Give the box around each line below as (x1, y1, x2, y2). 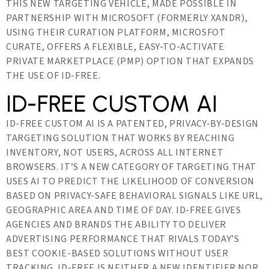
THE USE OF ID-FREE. (6, 69, 101, 83)
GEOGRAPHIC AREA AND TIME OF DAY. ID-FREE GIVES (6, 204, 241, 217)
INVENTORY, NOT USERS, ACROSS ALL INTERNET (6, 146, 224, 160)
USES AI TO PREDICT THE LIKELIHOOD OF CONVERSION (6, 175, 255, 189)
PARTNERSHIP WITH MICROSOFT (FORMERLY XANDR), (6, 11, 248, 25)
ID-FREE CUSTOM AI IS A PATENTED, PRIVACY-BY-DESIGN (6, 117, 259, 131)
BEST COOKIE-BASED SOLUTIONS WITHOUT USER (6, 247, 229, 261)
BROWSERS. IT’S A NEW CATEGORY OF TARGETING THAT (6, 160, 257, 174)
